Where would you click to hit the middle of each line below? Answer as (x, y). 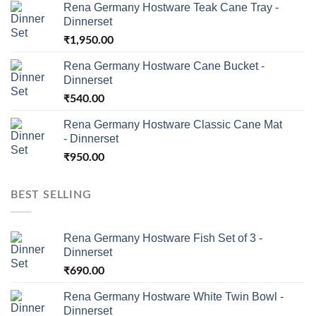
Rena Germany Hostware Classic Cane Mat (173, 125)
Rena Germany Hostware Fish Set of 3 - (163, 238)
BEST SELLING (51, 195)
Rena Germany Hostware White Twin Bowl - (174, 296)
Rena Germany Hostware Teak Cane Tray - (171, 8)
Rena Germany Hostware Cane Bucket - (164, 66)
